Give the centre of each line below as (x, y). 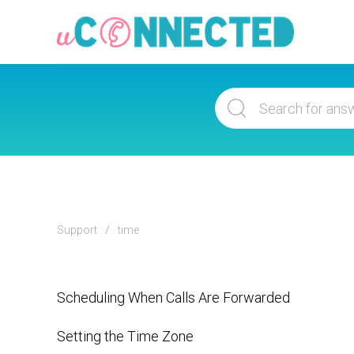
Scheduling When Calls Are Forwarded (173, 298)
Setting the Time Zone (125, 336)
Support (77, 230)
